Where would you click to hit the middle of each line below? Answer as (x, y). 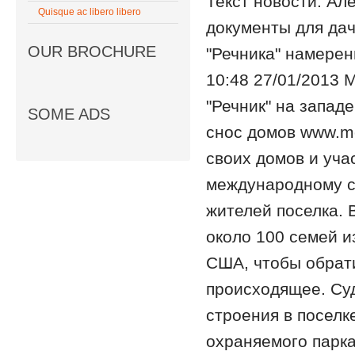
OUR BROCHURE (92, 52)
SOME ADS (69, 114)
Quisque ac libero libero (90, 12)
